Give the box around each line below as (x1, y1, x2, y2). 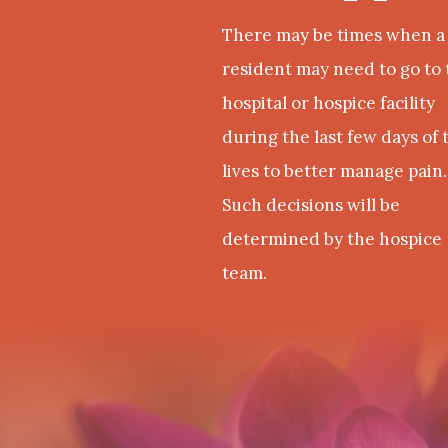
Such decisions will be (221, 193, 400, 216)
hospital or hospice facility (221, 91, 435, 114)
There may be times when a (221, 23, 445, 46)
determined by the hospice (221, 227, 442, 250)
